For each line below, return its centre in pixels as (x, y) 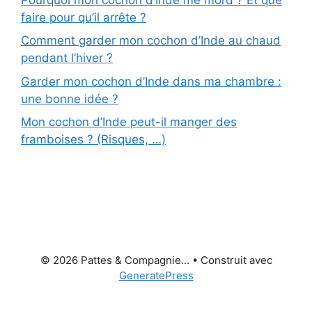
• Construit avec (231, 260)
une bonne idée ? (70, 99)
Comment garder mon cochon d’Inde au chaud (151, 40)
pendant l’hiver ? (67, 58)
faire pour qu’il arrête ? (84, 17)
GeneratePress (156, 275)
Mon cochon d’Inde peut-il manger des (129, 122)
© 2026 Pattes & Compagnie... (115, 260)
